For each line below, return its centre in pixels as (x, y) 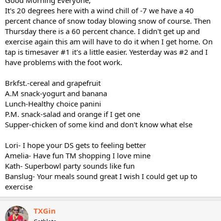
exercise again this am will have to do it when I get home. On (109, 41)
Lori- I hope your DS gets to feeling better (75, 145)
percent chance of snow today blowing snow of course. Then (108, 20)
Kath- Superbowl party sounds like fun (70, 166)
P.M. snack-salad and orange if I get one (73, 114)
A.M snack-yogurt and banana (56, 93)
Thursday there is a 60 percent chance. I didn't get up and (102, 31)
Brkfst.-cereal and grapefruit (53, 83)
